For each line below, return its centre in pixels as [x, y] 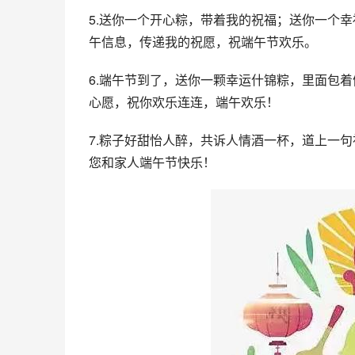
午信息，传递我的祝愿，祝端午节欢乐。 [203, 42]
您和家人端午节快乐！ [152, 162]
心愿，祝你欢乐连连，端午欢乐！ [184, 102]
